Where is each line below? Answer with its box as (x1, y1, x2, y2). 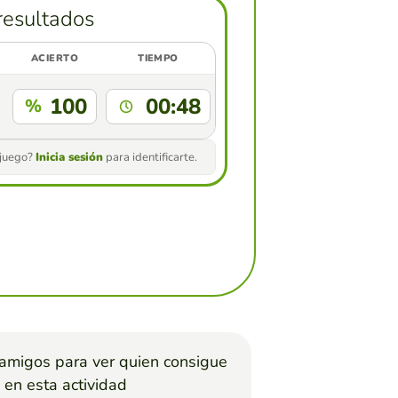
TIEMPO (138, 51, 179, 65)
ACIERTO (30, 51, 79, 65)
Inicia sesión (36, 148, 103, 165)
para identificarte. (103, 148, 197, 165)
